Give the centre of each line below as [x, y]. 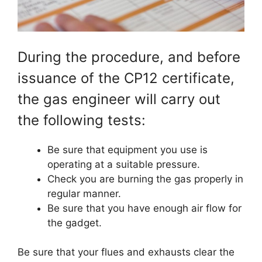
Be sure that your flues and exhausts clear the [126, 252]
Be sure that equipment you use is [127, 149]
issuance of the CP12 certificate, [126, 78]
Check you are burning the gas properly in [145, 179]
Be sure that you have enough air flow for [144, 208]
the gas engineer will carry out [119, 99]
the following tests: [82, 120]
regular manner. [84, 193]
